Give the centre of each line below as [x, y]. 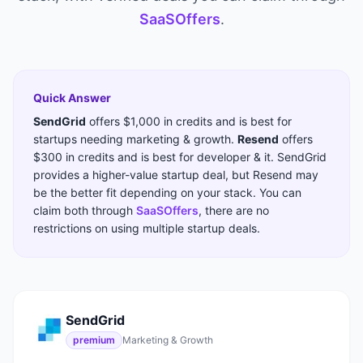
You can [280, 192]
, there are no [234, 210]
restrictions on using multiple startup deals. [147, 228]
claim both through [85, 210]
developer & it [234, 157]
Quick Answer [72, 98]
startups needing [80, 139]
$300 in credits [74, 157]
